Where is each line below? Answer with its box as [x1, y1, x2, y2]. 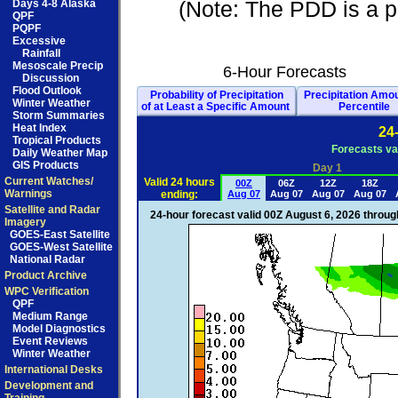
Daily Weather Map [12, 147, 107, 159]
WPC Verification [4, 285, 89, 298]
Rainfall [22, 47, 61, 60]
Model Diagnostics [12, 322, 106, 335]
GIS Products [12, 159, 79, 171]
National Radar [10, 253, 85, 266]
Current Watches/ [4, 175, 93, 187]
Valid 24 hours [144, 176, 215, 188]
